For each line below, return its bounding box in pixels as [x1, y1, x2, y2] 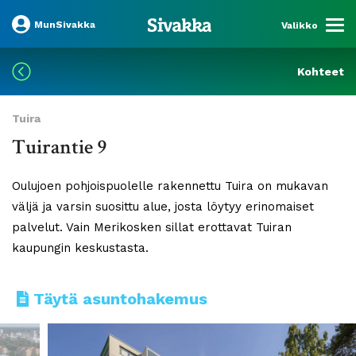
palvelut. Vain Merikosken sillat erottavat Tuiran [12, 220, 292, 234]
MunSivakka [34, 18, 95, 30]
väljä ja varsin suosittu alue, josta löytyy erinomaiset [12, 199, 314, 214]
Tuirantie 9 [12, 133, 107, 161]
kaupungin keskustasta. [12, 241, 149, 255]
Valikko [281, 19, 318, 31]
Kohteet [297, 65, 344, 78]
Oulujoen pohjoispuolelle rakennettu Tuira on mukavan [12, 179, 328, 193]
